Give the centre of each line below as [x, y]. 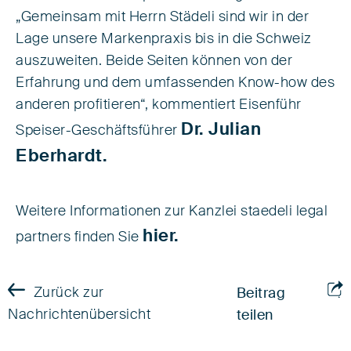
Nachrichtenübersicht [79, 315]
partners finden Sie [79, 237]
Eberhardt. [62, 156]
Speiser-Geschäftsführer [98, 131]
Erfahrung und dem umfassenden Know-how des [175, 83]
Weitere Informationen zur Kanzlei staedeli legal [172, 212]
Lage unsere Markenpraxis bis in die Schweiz [164, 39]
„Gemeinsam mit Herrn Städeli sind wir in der [162, 17]
